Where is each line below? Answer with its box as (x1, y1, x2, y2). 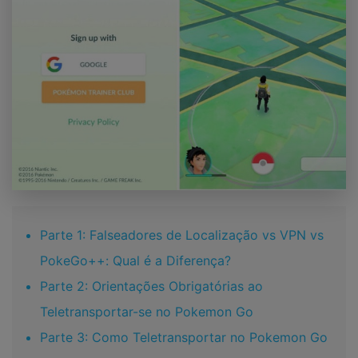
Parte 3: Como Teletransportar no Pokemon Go (40, 329, 328, 346)
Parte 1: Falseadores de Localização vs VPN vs (40, 227, 324, 244)
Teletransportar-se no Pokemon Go (40, 304, 253, 320)
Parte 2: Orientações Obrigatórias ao (40, 278, 263, 295)
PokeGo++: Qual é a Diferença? (40, 253, 231, 269)
